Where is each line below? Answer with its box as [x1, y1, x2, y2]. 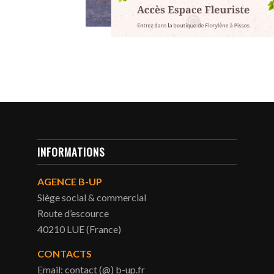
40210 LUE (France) [37, 223, 122, 235]
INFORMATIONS [37, 144, 106, 160]
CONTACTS [37, 247, 92, 259]
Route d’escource [37, 207, 109, 220]
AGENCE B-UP [37, 176, 103, 188]
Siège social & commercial [37, 191, 147, 204]
